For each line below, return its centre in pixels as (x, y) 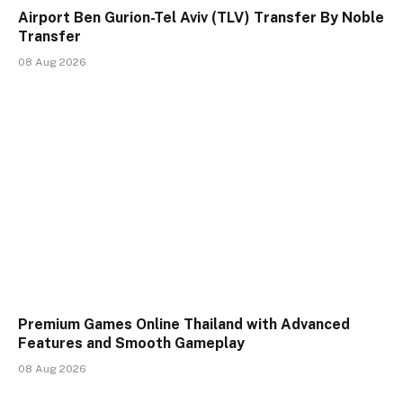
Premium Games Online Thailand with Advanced (184, 324)
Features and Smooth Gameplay (131, 343)
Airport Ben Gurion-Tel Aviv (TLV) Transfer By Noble (201, 18)
